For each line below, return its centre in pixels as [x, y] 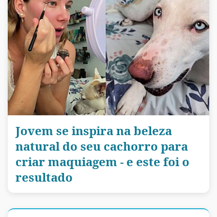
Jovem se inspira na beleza [94, 130]
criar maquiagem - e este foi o [102, 161]
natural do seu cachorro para [102, 146]
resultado [44, 177]
